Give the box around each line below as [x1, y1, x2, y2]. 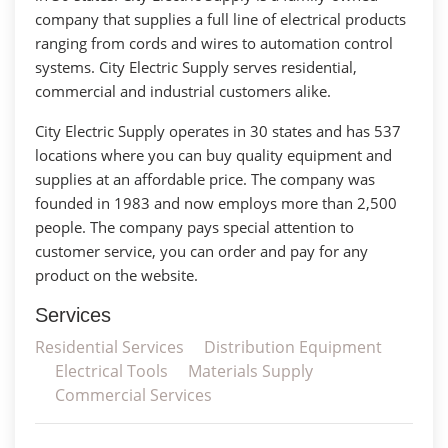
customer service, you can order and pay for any [35, 240, 368, 261]
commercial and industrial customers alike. [35, 80, 331, 101]
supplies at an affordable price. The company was [35, 168, 375, 189]
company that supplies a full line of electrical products [35, 8, 406, 29]
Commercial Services [55, 383, 212, 406]
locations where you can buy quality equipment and [35, 144, 392, 165]
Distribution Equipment [204, 335, 382, 358]
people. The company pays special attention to [35, 216, 354, 237]
